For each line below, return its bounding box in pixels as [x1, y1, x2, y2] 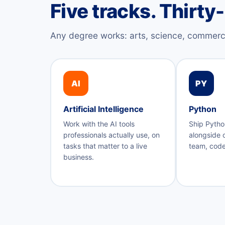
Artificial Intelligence [63, 104, 144, 115]
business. [63, 153, 94, 162]
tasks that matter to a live [63, 142, 147, 151]
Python [188, 104, 216, 115]
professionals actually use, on [63, 131, 160, 140]
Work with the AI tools [63, 120, 135, 129]
